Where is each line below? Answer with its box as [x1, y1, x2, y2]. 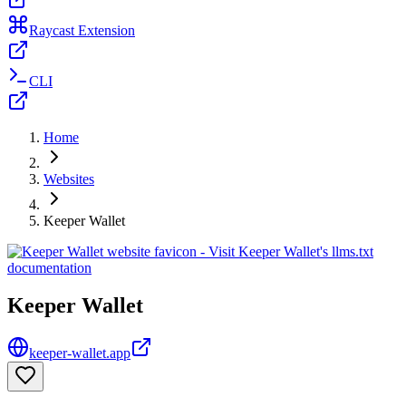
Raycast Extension [29, 22, 135, 38]
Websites [43, 170, 94, 187]
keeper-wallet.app [29, 345, 130, 362]
